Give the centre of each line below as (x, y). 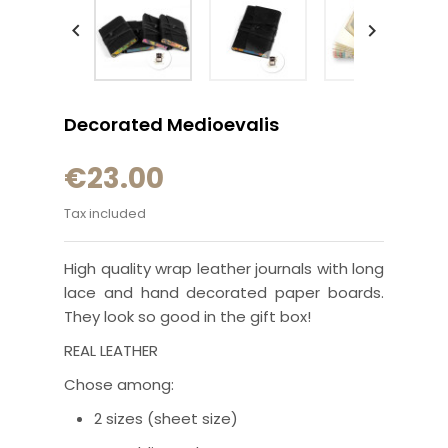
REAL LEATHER (111, 350)
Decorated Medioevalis (171, 124)
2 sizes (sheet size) (166, 418)
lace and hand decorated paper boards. (224, 292)
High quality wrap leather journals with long (224, 268)
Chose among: (121, 384)
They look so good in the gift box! (187, 316)
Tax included (105, 213)
